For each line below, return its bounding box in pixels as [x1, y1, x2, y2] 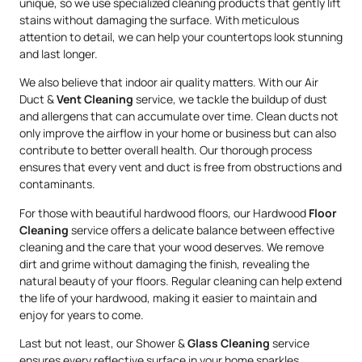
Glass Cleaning [187, 335, 270, 351]
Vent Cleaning [57, 91, 133, 107]
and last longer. [19, 45, 98, 61]
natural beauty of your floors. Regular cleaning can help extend [19, 272, 342, 288]
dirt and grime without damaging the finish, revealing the [19, 255, 309, 271]
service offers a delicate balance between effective [69, 221, 335, 238]
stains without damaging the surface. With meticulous [19, 11, 299, 27]
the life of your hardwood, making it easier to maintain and [19, 289, 317, 305]
